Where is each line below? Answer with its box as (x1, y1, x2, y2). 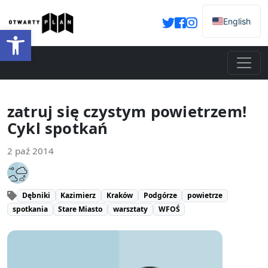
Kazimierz (60, 190, 96, 200)
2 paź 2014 (7, 145, 54, 157)
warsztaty (112, 204, 148, 215)
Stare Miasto (58, 204, 103, 215)
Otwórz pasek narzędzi (5, 22, 81, 48)
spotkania (12, 204, 48, 215)
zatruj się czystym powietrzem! (7, 101, 247, 122)
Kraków (106, 190, 133, 200)
